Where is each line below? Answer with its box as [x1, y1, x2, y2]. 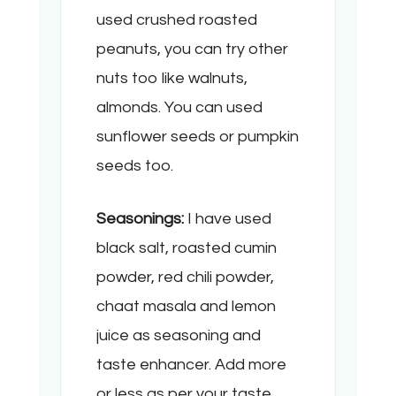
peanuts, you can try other [96, 41, 288, 58]
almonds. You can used [96, 99, 263, 117]
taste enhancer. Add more [96, 356, 286, 374]
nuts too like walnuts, [96, 70, 247, 88]
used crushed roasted [96, 11, 257, 29]
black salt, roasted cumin [96, 240, 277, 257]
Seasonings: [96, 210, 184, 228]
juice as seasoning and [96, 327, 261, 345]
